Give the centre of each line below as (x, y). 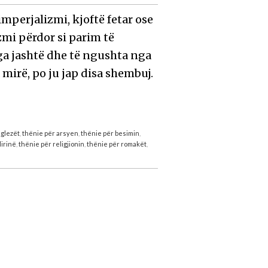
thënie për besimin (110, 133)
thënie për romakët (117, 144)
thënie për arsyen (51, 133)
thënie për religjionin (52, 144)
